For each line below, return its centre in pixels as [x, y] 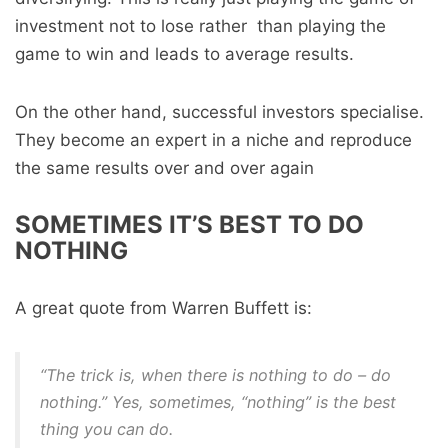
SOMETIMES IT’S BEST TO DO [189, 224]
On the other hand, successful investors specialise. [219, 112]
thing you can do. [106, 429]
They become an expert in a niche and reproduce [213, 140]
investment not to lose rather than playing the [200, 26]
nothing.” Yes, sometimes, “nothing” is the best [218, 402]
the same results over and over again [164, 168]
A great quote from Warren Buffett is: [163, 308]
